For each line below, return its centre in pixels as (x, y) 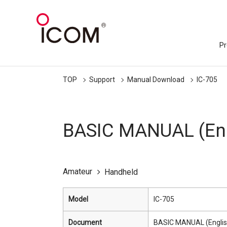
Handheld (121, 172)
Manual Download (156, 80)
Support (102, 80)
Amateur (78, 172)
